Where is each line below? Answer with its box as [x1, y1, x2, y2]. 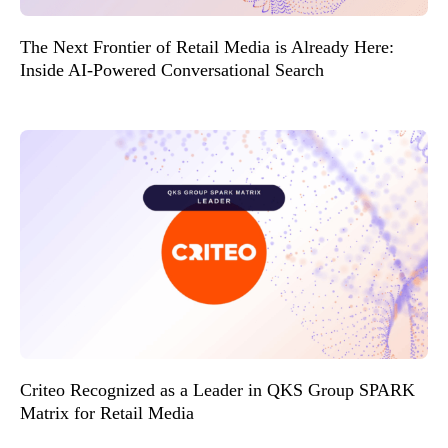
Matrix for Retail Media [20, 403, 194, 423]
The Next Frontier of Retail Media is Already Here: [20, 36, 394, 57]
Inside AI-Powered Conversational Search [20, 59, 324, 80]
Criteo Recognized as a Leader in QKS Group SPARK [20, 380, 415, 400]
